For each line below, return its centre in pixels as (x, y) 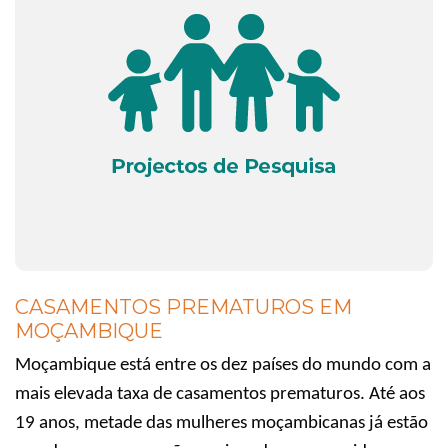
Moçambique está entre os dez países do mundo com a (223, 365)
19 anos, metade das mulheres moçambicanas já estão (221, 423)
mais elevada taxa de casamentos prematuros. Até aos (220, 394)
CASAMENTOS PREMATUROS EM (183, 306)
